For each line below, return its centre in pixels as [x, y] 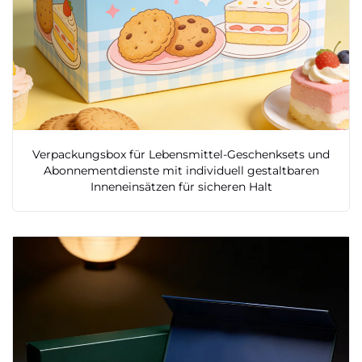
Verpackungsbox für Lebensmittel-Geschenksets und [181, 154]
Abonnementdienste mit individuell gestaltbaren [181, 170]
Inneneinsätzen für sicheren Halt [181, 186]
